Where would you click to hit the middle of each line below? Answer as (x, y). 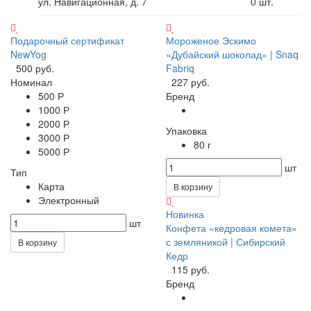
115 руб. (191, 269)
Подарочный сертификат (67, 40)
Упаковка (186, 130)
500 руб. (35, 68)
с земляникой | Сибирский (226, 241)
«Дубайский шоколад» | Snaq (232, 54)
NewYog (28, 54)
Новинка (185, 213)
